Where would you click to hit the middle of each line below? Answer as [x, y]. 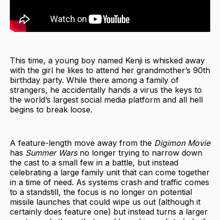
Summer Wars [53, 152]
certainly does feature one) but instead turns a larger [109, 211]
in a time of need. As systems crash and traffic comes [110, 182]
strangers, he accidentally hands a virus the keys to [106, 90]
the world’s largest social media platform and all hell [106, 99]
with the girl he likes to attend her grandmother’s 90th [110, 70]
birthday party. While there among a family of [94, 80]
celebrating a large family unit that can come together [110, 172]
